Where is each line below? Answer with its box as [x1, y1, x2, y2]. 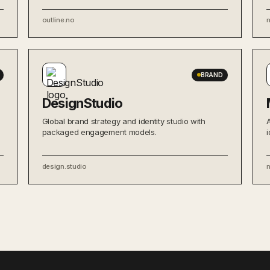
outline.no [42, 16, 75, 24]
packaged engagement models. [42, 127, 157, 137]
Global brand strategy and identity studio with [42, 116, 206, 126]
